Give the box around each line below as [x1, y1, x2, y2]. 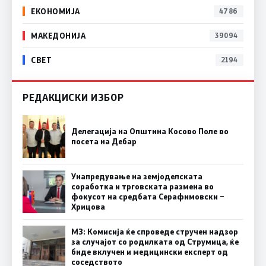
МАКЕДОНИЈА [31, 30, 86, 41]
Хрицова [71, 201, 105, 212]
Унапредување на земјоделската [71, 170, 202, 182]
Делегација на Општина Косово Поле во [71, 125, 229, 137]
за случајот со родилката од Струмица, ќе [71, 236, 239, 247]
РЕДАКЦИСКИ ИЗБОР [23, 90, 124, 103]
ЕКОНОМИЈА [31, 6, 80, 17]
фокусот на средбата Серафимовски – [71, 191, 224, 202]
